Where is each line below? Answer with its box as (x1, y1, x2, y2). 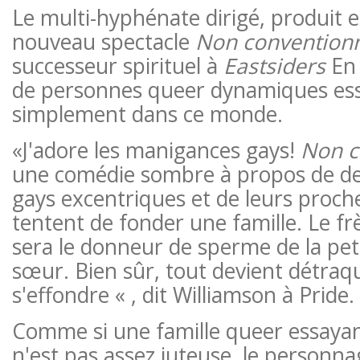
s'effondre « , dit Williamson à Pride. (11, 280, 354, 309)
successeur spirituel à (11, 51, 223, 80)
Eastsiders (223, 51, 325, 80)
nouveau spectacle (11, 27, 195, 56)
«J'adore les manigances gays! (11, 135, 301, 165)
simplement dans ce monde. (11, 99, 283, 129)
